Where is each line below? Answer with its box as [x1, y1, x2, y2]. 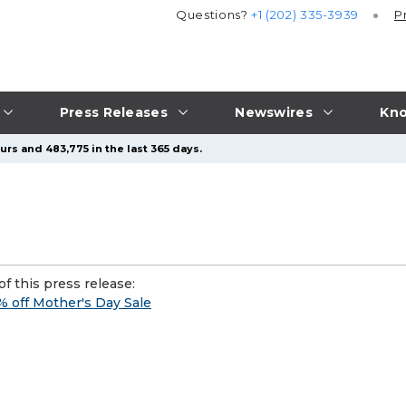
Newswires [235, 103, 313, 121]
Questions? [176, 7, 252, 23]
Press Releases [59, 103, 168, 121]
